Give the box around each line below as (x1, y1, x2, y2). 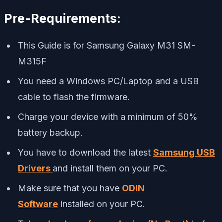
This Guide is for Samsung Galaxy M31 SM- (18, 40, 195, 51)
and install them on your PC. (53, 163, 167, 174)
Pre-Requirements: (4, 10, 124, 26)
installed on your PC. (58, 199, 145, 210)
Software (18, 199, 58, 210)
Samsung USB (153, 147, 215, 158)
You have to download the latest (18, 147, 153, 158)
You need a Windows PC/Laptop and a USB (18, 76, 199, 87)
